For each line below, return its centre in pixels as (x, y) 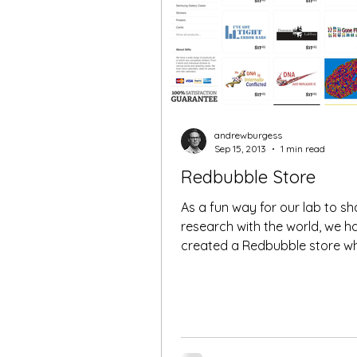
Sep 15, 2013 (240, 149)
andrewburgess (248, 135)
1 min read (303, 149)
